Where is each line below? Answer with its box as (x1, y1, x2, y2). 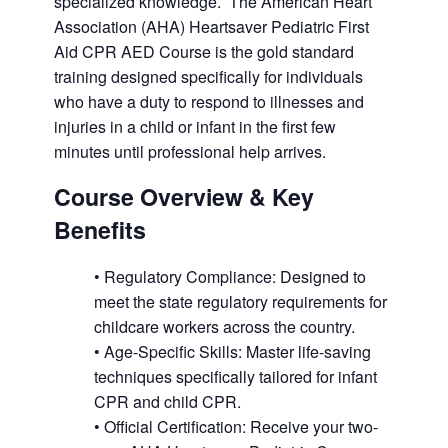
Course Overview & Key (54, 180, 314, 214)
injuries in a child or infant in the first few (54, 115, 336, 139)
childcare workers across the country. (94, 314, 355, 338)
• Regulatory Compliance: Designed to (94, 264, 366, 288)
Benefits (54, 213, 146, 247)
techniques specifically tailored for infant (94, 364, 377, 388)
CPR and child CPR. (94, 389, 241, 413)
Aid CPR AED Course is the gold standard (54, 40, 354, 64)
